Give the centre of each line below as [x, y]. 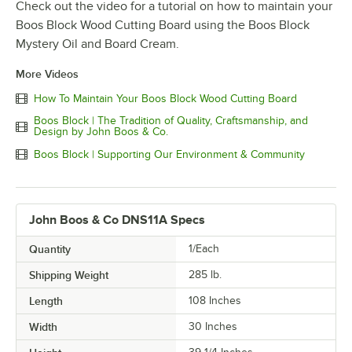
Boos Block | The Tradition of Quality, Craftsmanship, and [171, 121]
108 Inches [215, 301]
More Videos [47, 74]
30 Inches [213, 327]
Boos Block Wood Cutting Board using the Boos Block [163, 26]
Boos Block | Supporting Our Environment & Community [169, 154]
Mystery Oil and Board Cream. [97, 44]
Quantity [50, 249]
